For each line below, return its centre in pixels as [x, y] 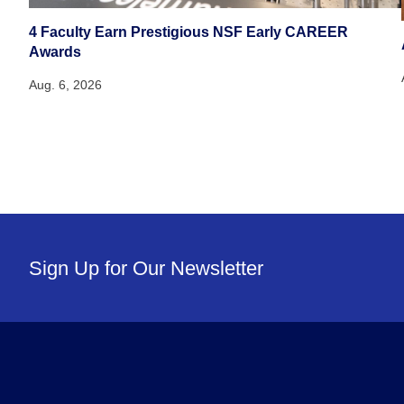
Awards [55, 51]
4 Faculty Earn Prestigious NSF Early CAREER [189, 32]
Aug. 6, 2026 [66, 84]
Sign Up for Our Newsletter [147, 268]
